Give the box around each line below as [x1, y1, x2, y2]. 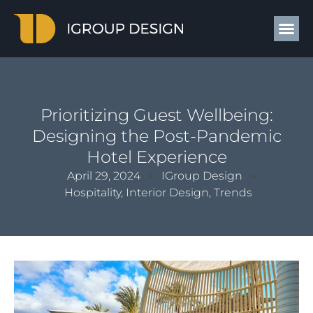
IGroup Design [161, 169, 242, 182]
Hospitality [64, 186, 121, 199]
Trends [214, 186, 252, 199]
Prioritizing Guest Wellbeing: [40, 105, 273, 125]
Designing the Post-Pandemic [31, 126, 282, 146]
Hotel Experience [86, 147, 227, 167]
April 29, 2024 [67, 169, 140, 182]
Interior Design [126, 186, 209, 199]
